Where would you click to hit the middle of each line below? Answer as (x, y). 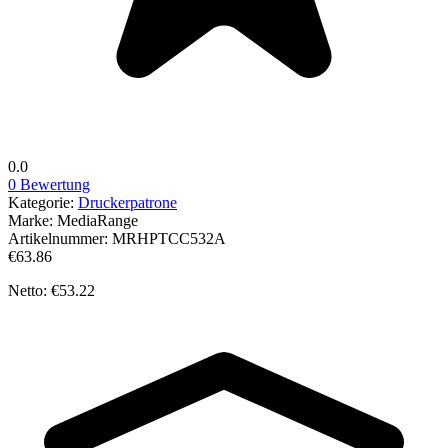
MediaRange (97, 220)
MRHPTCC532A (169, 238)
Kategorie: (43, 202)
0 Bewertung (49, 184)
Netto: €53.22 (51, 290)
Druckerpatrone (127, 202)
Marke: (32, 220)
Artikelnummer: (60, 238)
